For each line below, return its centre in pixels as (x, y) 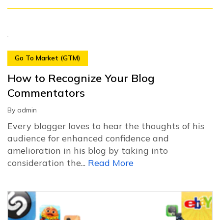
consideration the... (48, 163)
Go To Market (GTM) (48, 58)
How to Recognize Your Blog (81, 78)
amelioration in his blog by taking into (88, 150)
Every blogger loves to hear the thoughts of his (106, 126)
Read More (111, 163)
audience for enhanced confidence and (88, 138)
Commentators (46, 93)
